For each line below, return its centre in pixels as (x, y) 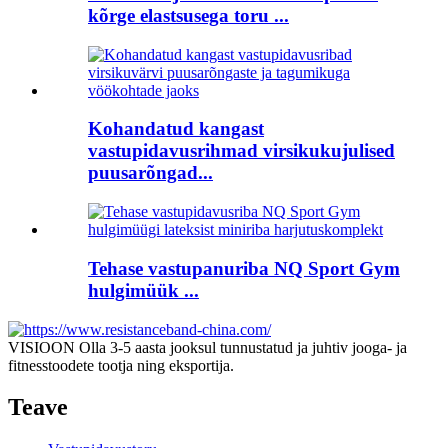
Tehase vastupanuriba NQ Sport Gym (244, 268)
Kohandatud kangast (176, 129)
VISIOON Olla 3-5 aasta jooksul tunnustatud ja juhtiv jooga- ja (207, 347)
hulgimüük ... (143, 290)
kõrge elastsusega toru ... (188, 15)
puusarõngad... (150, 173)
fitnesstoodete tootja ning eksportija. (121, 365)
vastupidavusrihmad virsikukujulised (241, 151)
